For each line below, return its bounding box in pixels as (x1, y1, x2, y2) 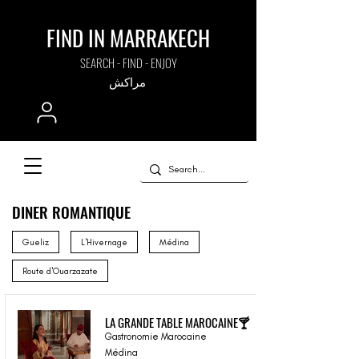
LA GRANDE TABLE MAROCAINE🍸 (105, 313, 249, 331)
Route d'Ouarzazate (22, 265, 98, 276)
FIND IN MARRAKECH (46, 22, 210, 54)
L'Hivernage (81, 236, 127, 248)
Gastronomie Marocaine (105, 331, 207, 342)
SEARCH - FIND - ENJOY (79, 54, 177, 71)
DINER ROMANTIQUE (12, 200, 131, 223)
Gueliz (22, 236, 49, 248)
